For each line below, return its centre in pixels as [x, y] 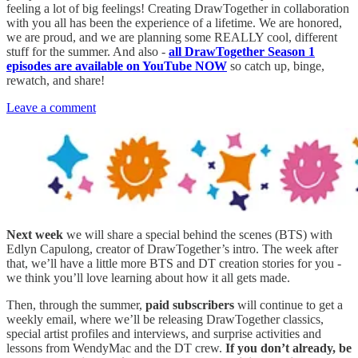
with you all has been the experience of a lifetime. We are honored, [174, 23]
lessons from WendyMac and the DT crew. [116, 348]
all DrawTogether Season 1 [242, 52]
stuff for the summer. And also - [88, 52]
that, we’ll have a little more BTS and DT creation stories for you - [174, 264]
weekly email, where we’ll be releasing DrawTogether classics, [165, 320]
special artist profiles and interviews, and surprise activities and [164, 334]
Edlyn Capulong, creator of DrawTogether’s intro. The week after [172, 249]
